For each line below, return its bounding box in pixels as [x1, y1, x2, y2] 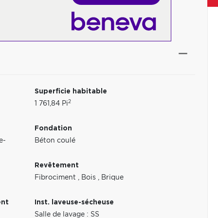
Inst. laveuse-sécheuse [35, 199, 114, 206]
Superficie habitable [35, 88, 108, 95]
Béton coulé [35, 137, 76, 144]
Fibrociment [35, 174, 78, 181]
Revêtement [35, 162, 79, 169]
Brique [101, 174, 124, 181]
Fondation [35, 125, 73, 132]
